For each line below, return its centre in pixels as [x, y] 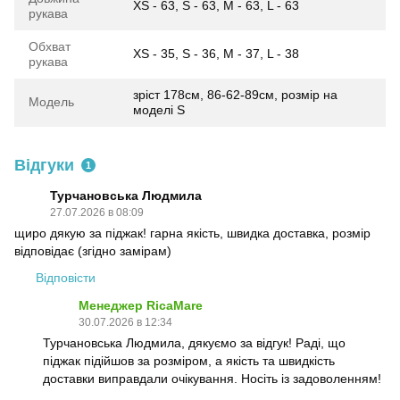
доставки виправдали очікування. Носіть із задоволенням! [212, 379]
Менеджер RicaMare [141, 305]
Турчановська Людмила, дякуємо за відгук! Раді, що [194, 343]
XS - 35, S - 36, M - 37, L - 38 [216, 54]
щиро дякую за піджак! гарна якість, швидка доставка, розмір [192, 233]
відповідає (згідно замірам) [93, 251]
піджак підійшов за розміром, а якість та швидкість [189, 361]
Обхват [50, 46]
